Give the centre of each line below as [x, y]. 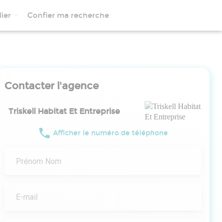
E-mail [27, 197]
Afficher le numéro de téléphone [111, 133]
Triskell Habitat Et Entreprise [64, 111]
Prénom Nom [39, 161]
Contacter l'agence [52, 86]
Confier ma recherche [68, 15]
